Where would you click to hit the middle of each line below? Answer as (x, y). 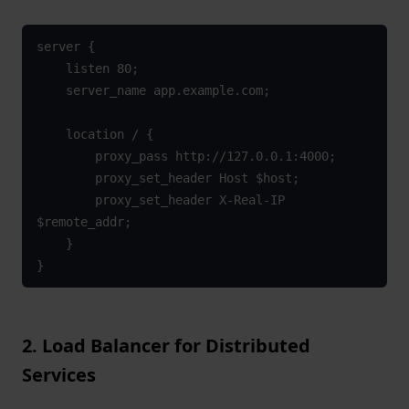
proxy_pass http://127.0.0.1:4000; (65, 157)
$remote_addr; (84, 222)
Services (59, 375)
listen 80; (51, 69)
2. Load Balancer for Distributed (166, 346)
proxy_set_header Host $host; (65, 178)
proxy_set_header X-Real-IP (65, 200)
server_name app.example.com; (51, 91)
